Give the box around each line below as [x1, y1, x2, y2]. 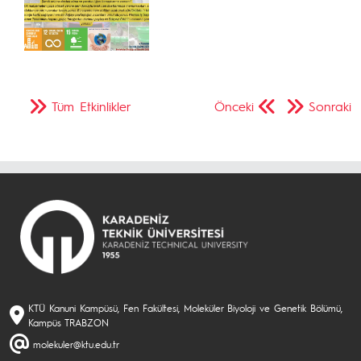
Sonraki [309, 97, 351, 114]
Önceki [214, 97, 254, 114]
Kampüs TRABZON [28, 316, 109, 329]
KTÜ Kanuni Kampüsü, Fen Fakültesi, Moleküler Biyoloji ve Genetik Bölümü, [28, 301, 342, 314]
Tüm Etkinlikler [52, 97, 131, 114]
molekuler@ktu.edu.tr [33, 338, 119, 351]
